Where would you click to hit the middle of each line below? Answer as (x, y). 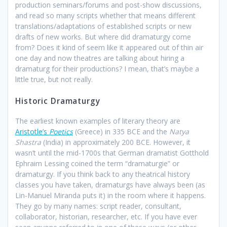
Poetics (61, 131)
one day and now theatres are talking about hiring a (100, 58)
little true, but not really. (54, 79)
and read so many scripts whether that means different (105, 15)
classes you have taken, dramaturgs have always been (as (110, 184)
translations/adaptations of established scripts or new (103, 26)
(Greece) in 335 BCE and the (121, 131)
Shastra (28, 142)
